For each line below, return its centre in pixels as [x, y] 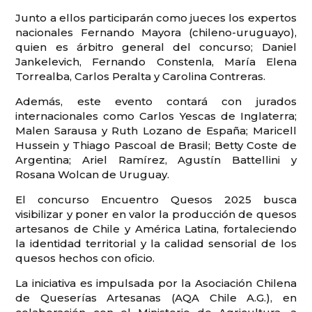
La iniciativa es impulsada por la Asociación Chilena [156, 283]
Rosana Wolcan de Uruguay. [93, 174]
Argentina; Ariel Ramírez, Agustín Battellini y [156, 159]
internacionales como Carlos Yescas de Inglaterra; [156, 116]
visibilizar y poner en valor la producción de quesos [156, 214]
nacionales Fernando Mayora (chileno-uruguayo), [156, 32]
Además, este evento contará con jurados [156, 101]
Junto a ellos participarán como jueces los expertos [156, 17]
